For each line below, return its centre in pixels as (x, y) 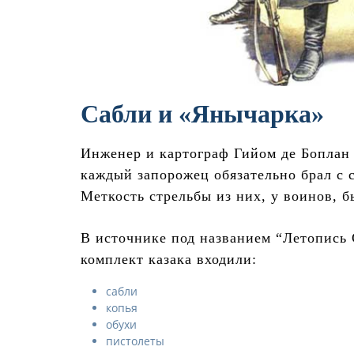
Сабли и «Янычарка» (202, 114)
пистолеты (135, 341)
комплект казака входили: (169, 260)
